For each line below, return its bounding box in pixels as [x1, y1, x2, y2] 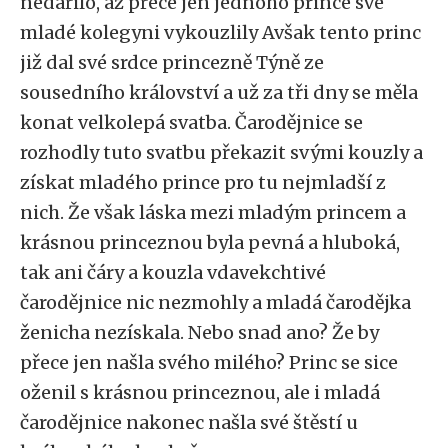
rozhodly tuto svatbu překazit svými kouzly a [20, 141, 423, 164]
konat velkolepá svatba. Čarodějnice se [20, 111, 363, 134]
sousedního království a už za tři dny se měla [20, 81, 418, 104]
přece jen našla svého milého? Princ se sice [20, 351, 398, 374]
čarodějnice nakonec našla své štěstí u [20, 411, 358, 434]
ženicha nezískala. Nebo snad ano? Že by [20, 321, 379, 344]
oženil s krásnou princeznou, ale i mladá [20, 381, 380, 404]
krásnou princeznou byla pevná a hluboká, [20, 231, 400, 254]
